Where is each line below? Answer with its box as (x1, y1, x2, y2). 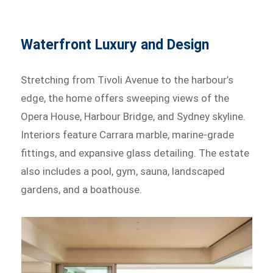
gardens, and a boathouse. (21, 183, 143, 196)
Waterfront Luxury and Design (21, 36, 210, 53)
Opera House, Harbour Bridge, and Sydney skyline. (21, 110, 246, 122)
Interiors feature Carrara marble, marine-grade (21, 128, 235, 141)
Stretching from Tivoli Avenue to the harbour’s (21, 73, 234, 86)
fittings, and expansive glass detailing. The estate (21, 146, 250, 159)
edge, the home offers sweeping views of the (21, 91, 230, 104)
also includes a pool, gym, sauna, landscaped (21, 165, 225, 177)
